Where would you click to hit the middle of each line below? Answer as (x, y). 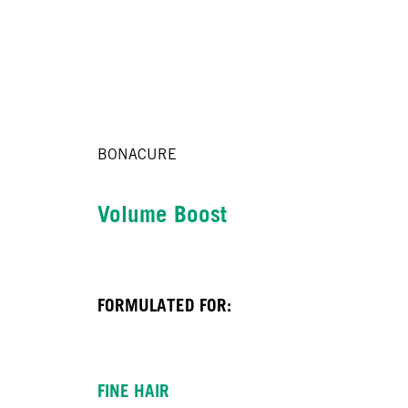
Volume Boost (162, 214)
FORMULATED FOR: (164, 306)
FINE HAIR (133, 390)
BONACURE (137, 155)
